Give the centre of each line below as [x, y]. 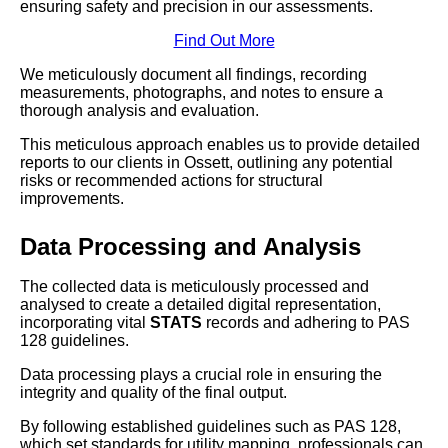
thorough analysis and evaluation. [139, 111]
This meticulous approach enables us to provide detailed [220, 145]
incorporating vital [85, 323]
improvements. [72, 199]
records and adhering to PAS [306, 323]
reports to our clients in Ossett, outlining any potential [206, 163]
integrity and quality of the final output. [153, 393]
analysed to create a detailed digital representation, [200, 305]
